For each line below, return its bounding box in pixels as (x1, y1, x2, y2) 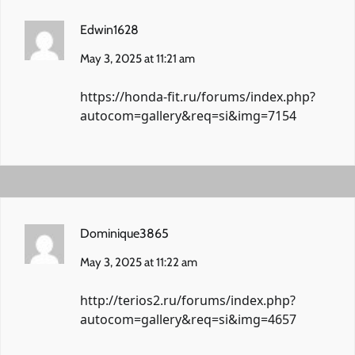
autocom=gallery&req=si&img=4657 (80, 310, 296, 328)
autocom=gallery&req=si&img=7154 (80, 106, 296, 124)
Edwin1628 (80, 21, 139, 37)
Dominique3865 (80, 225, 169, 241)
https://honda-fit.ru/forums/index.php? (80, 87, 315, 105)
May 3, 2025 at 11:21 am (80, 51, 195, 66)
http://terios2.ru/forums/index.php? (80, 291, 296, 309)
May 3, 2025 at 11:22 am (80, 254, 197, 269)
